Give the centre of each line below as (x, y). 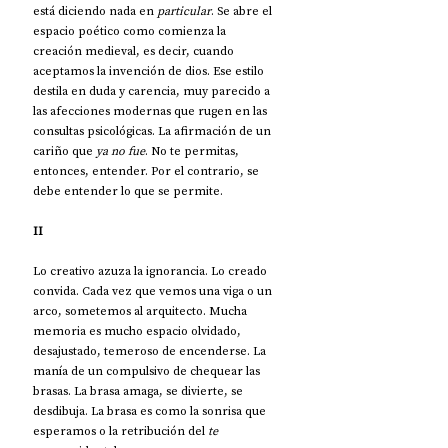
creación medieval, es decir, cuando (135, 50)
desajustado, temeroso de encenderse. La (151, 350)
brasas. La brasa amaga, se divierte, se (139, 390)
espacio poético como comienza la (131, 30)
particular (184, 10)
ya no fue (120, 150)
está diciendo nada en (95, 10)
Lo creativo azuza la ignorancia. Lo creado (151, 270)
